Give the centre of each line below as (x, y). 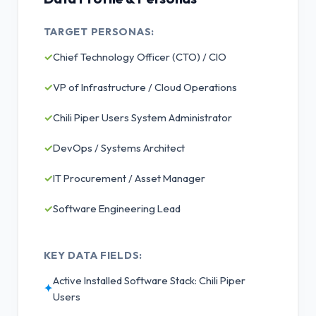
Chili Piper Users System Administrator (142, 117)
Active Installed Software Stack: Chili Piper (149, 280)
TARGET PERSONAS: (99, 31)
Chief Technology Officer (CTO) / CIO (139, 56)
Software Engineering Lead (116, 208)
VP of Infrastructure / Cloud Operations (145, 87)
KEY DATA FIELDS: (93, 255)
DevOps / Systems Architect (119, 147)
